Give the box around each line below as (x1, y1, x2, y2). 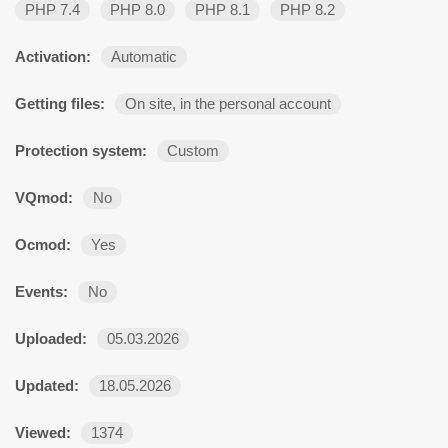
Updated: (15, 377, 79, 394)
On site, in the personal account (125, 95, 331, 112)
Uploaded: (15, 330, 87, 347)
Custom (167, 142, 219, 159)
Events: (15, 283, 68, 300)
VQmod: (15, 189, 73, 206)
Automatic (111, 48, 177, 65)
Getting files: (15, 95, 105, 112)
